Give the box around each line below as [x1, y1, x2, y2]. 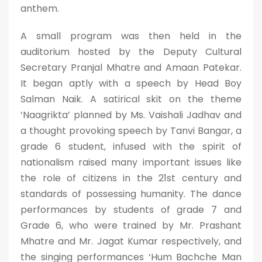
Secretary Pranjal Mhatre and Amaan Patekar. [20, 61, 242, 74]
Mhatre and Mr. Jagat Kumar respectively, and [20, 235, 242, 248]
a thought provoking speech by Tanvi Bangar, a [20, 124, 242, 137]
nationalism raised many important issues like [20, 156, 242, 169]
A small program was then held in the [20, 29, 242, 43]
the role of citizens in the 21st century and [20, 171, 242, 185]
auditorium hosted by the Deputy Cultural [20, 45, 242, 58]
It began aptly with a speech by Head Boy [20, 77, 242, 90]
